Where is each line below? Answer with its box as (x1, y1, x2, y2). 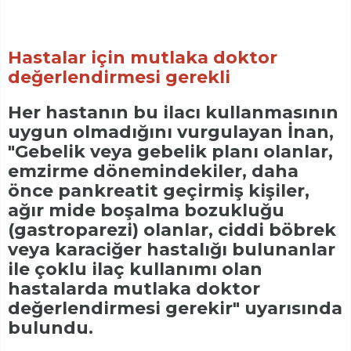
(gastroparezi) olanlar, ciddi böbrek (8, 219, 336, 241)
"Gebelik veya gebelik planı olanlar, (8, 141, 333, 163)
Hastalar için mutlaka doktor (8, 47, 277, 69)
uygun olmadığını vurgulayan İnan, (8, 121, 334, 143)
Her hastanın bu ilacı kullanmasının (8, 102, 338, 124)
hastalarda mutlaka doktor (8, 278, 260, 300)
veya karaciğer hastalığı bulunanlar (8, 239, 335, 261)
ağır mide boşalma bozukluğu (8, 200, 284, 222)
